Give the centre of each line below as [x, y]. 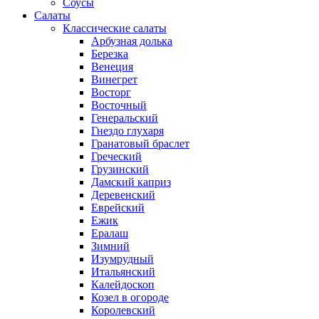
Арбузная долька [132, 41]
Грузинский [120, 169]
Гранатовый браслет [140, 144]
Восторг [111, 93]
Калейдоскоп [123, 285]
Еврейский [118, 208]
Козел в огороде [130, 298]
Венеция [112, 67]
